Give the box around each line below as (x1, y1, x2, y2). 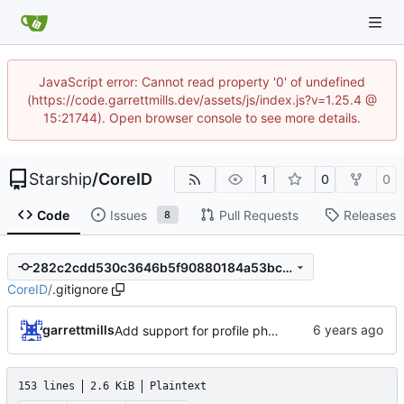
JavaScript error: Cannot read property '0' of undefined (39, 74, 365, 89)
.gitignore (52, 281, 108, 298)
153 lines (18, 380, 75, 393)
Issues (109, 207, 147, 223)
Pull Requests (218, 207, 298, 223)
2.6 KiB (90, 380, 134, 393)
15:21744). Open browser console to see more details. (43, 110, 361, 125)
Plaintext (150, 380, 207, 393)
